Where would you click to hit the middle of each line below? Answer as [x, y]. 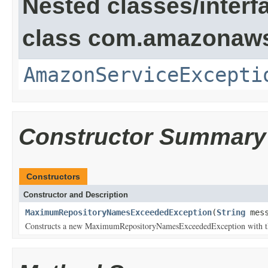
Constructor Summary [142, 137]
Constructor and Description [76, 195]
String [231, 212]
